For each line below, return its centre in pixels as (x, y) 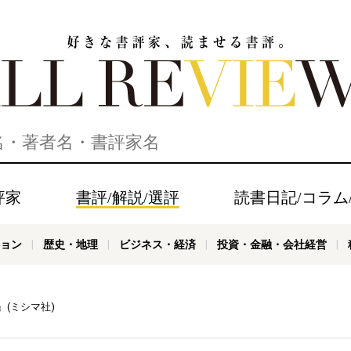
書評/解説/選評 (128, 197)
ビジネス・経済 (157, 244)
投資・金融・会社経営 (271, 244)
